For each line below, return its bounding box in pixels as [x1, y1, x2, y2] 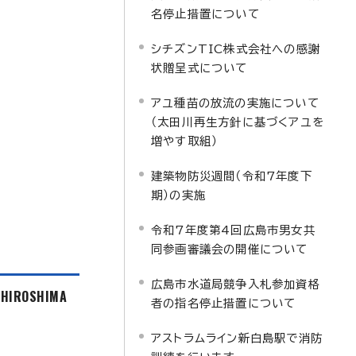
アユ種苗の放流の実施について [151, 97, 319, 109]
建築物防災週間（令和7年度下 [151, 170, 312, 182]
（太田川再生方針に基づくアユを [151, 116, 324, 128]
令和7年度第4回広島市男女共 [151, 224, 315, 236]
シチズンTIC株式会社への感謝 [151, 43, 320, 55]
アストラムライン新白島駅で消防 [151, 332, 323, 344]
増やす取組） [151, 135, 219, 147]
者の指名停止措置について [151, 297, 296, 309]
